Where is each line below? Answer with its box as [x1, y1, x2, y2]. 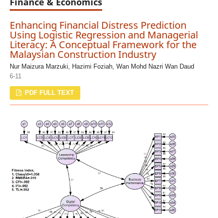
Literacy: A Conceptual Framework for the [9, 37, 197, 51]
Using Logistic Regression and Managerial [9, 28, 198, 41]
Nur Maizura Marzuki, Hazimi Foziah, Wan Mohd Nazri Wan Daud [9, 62, 194, 70]
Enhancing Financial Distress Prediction [9, 18, 186, 32]
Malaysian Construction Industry [9, 47, 156, 61]
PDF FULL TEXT [23, 89, 74, 96]
